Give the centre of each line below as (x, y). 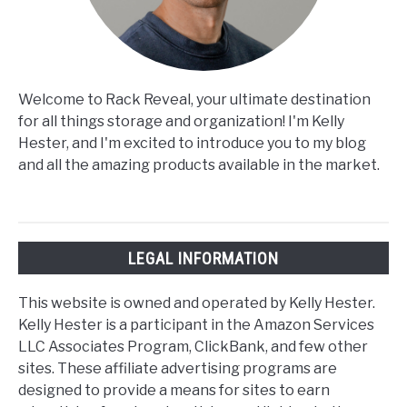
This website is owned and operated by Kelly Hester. (197, 303)
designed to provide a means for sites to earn (174, 390)
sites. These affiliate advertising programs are (178, 368)
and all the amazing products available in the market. (199, 165)
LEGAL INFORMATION (203, 258)
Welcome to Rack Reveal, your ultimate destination (194, 100)
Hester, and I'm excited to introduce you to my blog (192, 144)
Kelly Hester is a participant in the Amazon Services (196, 324)
